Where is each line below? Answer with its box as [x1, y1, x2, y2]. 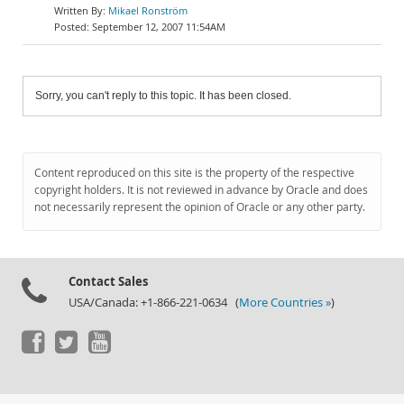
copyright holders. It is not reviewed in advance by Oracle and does [34, 182, 368, 197]
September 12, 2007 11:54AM [92, 20, 225, 33]
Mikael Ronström [108, 4, 188, 17]
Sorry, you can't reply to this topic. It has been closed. [35, 89, 291, 102]
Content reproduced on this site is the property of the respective [34, 165, 354, 180]
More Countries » [239, 295, 331, 310]
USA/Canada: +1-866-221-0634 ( [69, 295, 239, 310]
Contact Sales [69, 273, 148, 289]
